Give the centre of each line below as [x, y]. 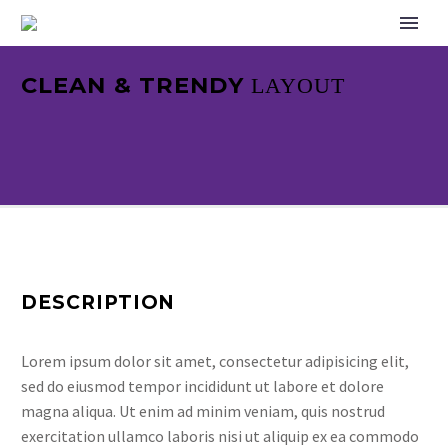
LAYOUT [298, 85]
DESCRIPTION [98, 302]
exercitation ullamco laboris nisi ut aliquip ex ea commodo [220, 436]
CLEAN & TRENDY [136, 85]
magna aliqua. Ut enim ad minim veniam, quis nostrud [203, 411]
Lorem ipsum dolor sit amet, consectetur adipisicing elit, [215, 361]
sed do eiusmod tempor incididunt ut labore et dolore [202, 386]
